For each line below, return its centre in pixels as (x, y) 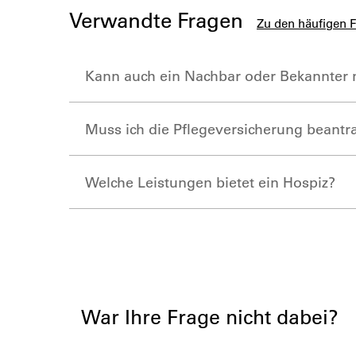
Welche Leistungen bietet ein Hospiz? (210, 182)
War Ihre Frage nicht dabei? (210, 316)
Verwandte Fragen (159, 20)
